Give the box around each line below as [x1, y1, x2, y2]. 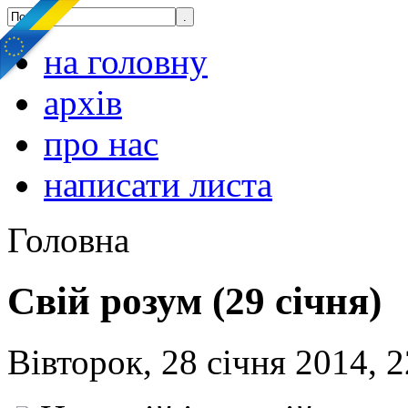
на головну [44, 42, 208, 81]
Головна [7, 220, 129, 260]
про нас [44, 124, 158, 163]
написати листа [44, 165, 272, 204]
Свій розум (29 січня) [7, 279, 382, 322]
